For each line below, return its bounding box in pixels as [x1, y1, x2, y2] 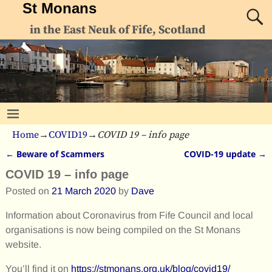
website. [5, 239, 41, 250]
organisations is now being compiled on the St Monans [5, 225, 240, 236]
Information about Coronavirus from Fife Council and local [5, 210, 253, 221]
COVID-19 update [184, 148, 259, 160]
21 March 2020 [51, 186, 116, 197]
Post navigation [5, 157, 110, 175]
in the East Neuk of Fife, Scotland [30, 22, 206, 37]
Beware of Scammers [13, 148, 104, 160]
